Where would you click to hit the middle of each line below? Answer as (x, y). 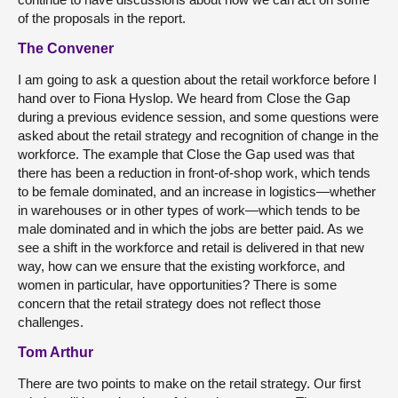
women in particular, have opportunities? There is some (177, 285)
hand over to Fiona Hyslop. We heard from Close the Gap (184, 98)
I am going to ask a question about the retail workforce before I (197, 80)
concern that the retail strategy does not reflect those (169, 303)
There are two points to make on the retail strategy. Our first (189, 383)
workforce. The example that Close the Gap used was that (186, 154)
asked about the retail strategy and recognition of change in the (198, 135)
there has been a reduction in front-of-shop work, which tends (194, 173)
